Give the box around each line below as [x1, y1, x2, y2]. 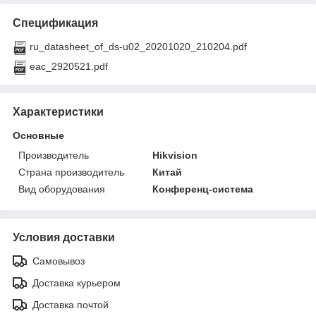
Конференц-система [152, 183, 254, 195]
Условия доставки [13, 231, 115, 243]
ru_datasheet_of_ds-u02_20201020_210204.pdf [30, 40, 247, 52]
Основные [13, 129, 64, 141]
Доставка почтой [32, 298, 109, 310]
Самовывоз [32, 255, 85, 267]
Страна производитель [18, 166, 124, 178]
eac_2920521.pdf [30, 60, 108, 72]
